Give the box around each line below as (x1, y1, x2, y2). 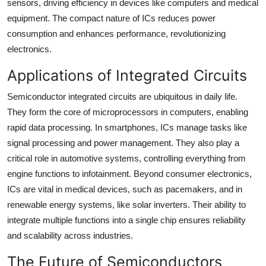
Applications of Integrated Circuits (7, 66, 247, 84)
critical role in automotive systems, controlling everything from (7, 153, 246, 163)
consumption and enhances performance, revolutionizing (7, 28, 226, 39)
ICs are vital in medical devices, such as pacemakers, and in (7, 183, 242, 194)
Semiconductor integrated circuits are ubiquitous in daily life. (7, 91, 237, 102)
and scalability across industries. (7, 230, 133, 240)
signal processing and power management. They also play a (7, 137, 239, 148)
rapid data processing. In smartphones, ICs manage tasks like (7, 122, 247, 132)
